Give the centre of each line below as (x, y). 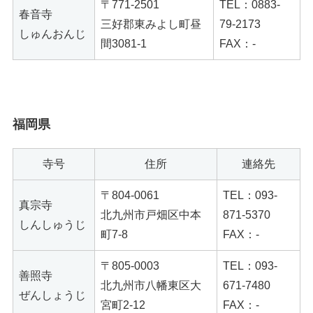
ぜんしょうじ (52, 295)
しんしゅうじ (52, 224)
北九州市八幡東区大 (151, 285)
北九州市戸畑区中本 (151, 214)
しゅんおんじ (52, 34)
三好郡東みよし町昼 (151, 24)
